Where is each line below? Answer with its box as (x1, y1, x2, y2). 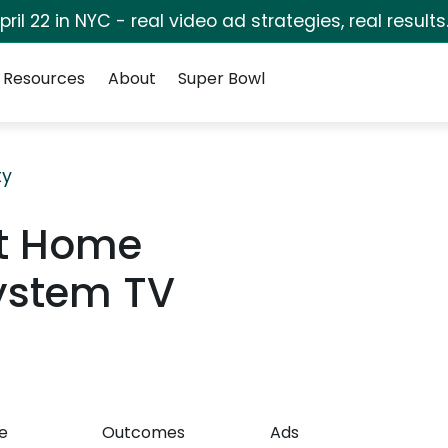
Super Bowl (177, 67, 265, 90)
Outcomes (102, 421, 186, 444)
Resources (3, 67, 86, 90)
